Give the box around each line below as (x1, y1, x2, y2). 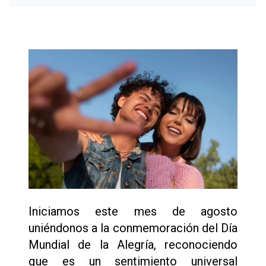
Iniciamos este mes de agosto (28, 204, 237, 218)
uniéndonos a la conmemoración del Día (28, 220, 237, 235)
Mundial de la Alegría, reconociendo (28, 237, 237, 252)
